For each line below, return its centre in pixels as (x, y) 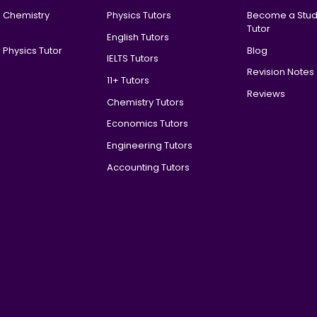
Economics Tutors (147, 124)
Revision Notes (281, 72)
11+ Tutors (128, 80)
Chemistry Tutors (145, 102)
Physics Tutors (139, 15)
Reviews (266, 93)
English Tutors (138, 37)
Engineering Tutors (149, 145)
